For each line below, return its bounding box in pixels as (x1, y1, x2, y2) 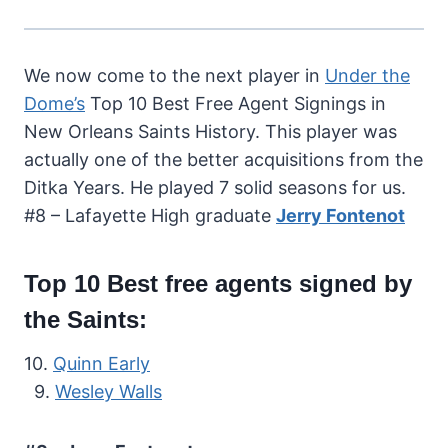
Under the (325, 64, 410, 86)
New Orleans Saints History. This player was (24, 120, 397, 142)
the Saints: (24, 305, 147, 333)
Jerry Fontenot (276, 204, 405, 226)
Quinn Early (53, 352, 150, 374)
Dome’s (24, 92, 85, 114)
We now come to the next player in (24, 64, 325, 86)
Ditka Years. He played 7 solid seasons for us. (24, 176, 406, 198)
